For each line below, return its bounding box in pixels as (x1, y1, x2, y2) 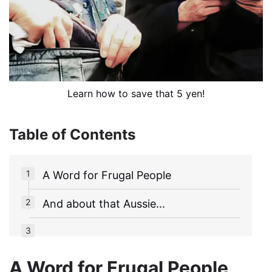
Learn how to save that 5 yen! (67, 87, 205, 100)
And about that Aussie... (42, 197, 165, 210)
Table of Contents (9, 125, 135, 143)
